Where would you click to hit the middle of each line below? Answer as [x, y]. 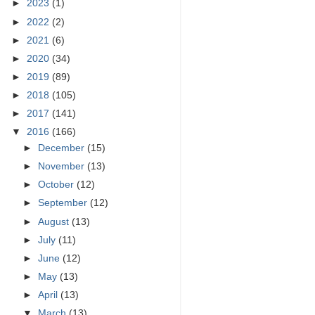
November [63, 167]
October [58, 185]
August [55, 221]
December [63, 148]
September [64, 203]
